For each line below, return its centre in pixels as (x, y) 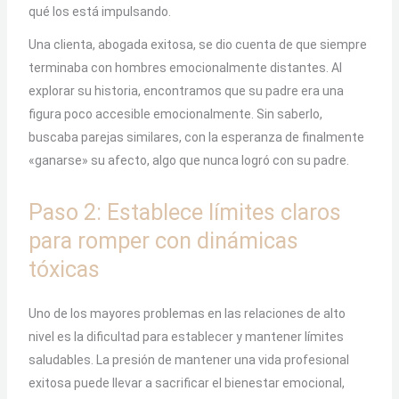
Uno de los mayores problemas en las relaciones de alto (187, 313)
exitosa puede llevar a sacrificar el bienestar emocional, (186, 383)
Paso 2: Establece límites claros (184, 212)
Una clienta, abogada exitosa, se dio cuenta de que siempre (197, 44)
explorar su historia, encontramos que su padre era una (186, 90)
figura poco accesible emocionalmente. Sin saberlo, (175, 114)
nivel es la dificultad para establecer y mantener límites (186, 337)
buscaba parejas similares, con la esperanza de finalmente (196, 137)
